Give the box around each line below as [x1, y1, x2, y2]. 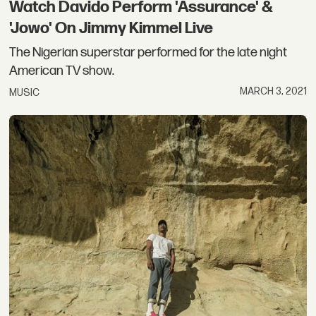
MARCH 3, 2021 [239, 85, 307, 97]
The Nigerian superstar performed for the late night [9, 44, 288, 61]
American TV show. [9, 62, 115, 79]
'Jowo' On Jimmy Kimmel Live [9, 18, 214, 39]
